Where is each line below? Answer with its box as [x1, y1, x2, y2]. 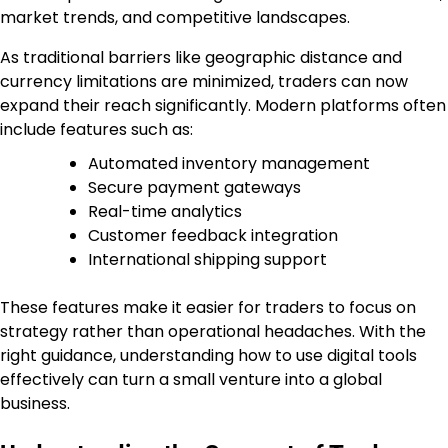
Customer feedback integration [88, 224, 338, 248]
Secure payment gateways [88, 176, 301, 200]
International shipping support [88, 248, 327, 272]
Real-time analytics [88, 200, 242, 224]
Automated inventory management [88, 152, 370, 176]
